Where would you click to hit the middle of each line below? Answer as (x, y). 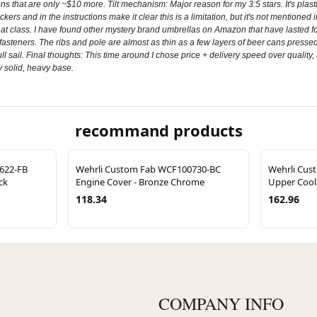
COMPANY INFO (221, 303)
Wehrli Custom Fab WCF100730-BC (148, 169)
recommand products (158, 130)
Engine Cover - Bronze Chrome (140, 181)
